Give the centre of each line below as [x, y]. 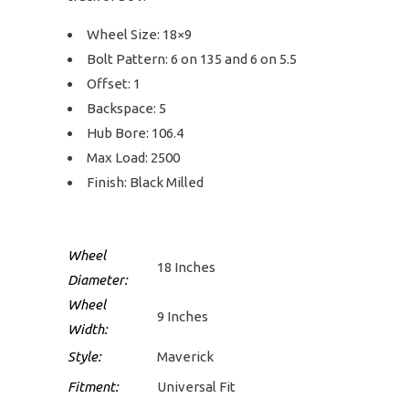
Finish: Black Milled [145, 182]
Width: [88, 329]
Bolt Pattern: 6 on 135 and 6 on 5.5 [192, 59]
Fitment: [93, 387]
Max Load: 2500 [133, 157]
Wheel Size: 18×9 [139, 34]
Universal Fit [196, 387]
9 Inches [183, 316]
